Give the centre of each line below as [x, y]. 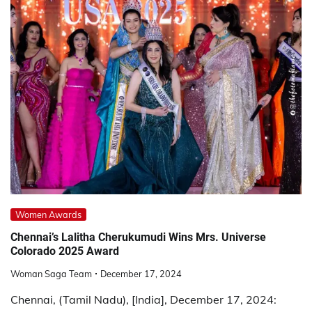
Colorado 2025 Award [65, 251]
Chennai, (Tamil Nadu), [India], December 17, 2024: [143, 299]
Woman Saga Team [51, 273]
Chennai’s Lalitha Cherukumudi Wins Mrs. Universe [138, 237]
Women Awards [48, 215]
